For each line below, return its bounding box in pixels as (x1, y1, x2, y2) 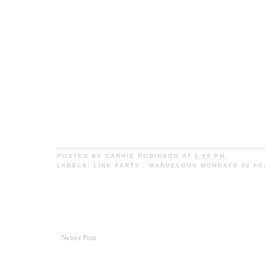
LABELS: (57, 162, 93, 169)
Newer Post (61, 233, 96, 243)
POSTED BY (57, 153, 105, 160)
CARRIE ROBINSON (105, 153, 182, 160)
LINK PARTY (93, 162, 143, 169)
